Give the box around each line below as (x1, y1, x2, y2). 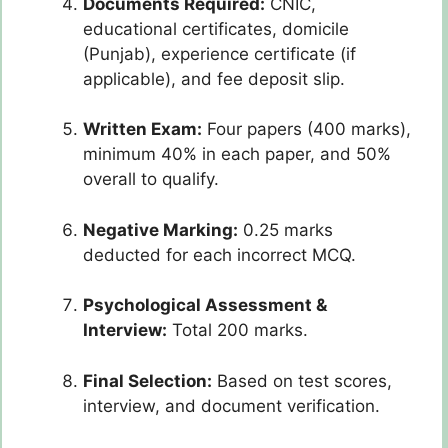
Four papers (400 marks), (202, 119, 411, 140)
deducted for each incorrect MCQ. (83, 244, 356, 265)
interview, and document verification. (83, 395, 380, 416)
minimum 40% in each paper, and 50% (83, 144, 391, 165)
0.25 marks (238, 219, 333, 240)
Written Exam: (83, 119, 202, 140)
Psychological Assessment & (83, 295, 327, 316)
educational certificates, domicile (83, 18, 349, 39)
